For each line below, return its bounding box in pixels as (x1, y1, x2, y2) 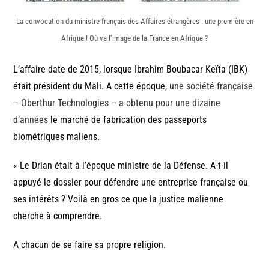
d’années (13, 113, 49, 125)
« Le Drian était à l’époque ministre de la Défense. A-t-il (13, 159, 229, 171)
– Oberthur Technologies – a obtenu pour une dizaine (13, 97, 221, 109)
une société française (169, 80, 253, 92)
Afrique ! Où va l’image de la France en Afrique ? (61, 33, 208, 43)
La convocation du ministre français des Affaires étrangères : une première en (16, 16, 253, 26)
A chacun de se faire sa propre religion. (13, 238, 166, 250)
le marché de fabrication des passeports (48, 113, 207, 125)
